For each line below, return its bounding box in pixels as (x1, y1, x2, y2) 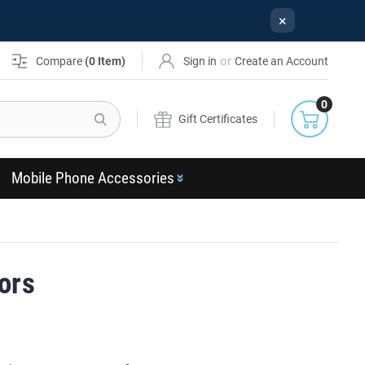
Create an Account (235, 54, 329, 68)
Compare (36, 54, 86, 68)
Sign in (183, 54, 218, 68)
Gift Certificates (178, 112, 258, 125)
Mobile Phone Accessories (11, 169, 174, 187)
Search (121, 102, 159, 117)
